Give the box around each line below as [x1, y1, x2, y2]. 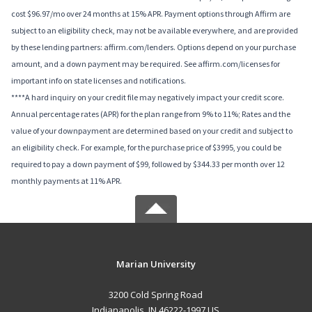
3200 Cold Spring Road [109, 288, 203, 302]
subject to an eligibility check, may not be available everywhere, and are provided [11, 25, 298, 36]
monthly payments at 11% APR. [11, 175, 122, 187]
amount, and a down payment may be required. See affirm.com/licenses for [11, 58, 280, 70]
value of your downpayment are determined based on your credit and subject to [11, 125, 292, 136]
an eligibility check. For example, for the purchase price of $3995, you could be [11, 142, 281, 153]
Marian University [116, 258, 196, 271]
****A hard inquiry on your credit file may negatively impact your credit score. [11, 92, 284, 103]
